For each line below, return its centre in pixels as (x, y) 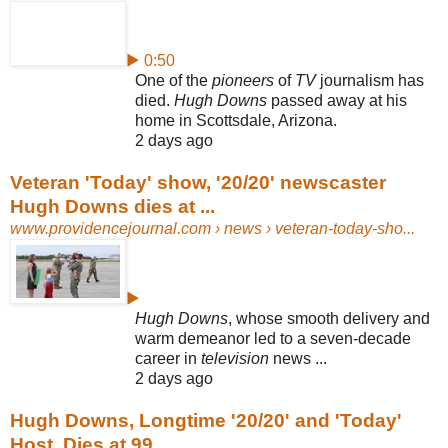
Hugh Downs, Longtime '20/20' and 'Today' (206, 420)
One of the (173, 80)
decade (384, 338)
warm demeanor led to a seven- (246, 338)
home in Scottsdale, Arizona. (236, 120)
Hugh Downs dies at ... (112, 206)
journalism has (370, 80)
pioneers (243, 80)
